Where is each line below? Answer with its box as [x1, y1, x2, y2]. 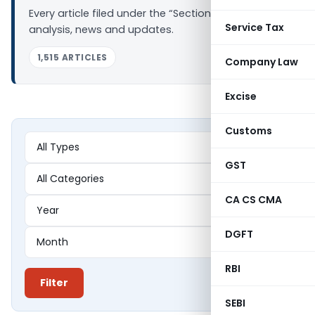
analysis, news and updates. [29, 22, 174, 37]
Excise [225, 89, 257, 103]
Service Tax [225, 20, 284, 34]
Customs [225, 124, 272, 138]
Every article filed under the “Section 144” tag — [29, 6, 268, 20]
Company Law [225, 55, 298, 69]
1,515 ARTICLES [37, 51, 108, 63]
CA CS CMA [225, 193, 282, 207]
